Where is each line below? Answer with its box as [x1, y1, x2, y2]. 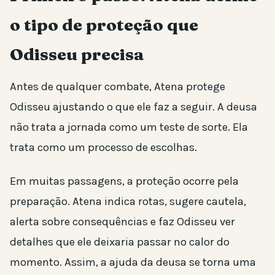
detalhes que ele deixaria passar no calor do [10, 234, 230, 249]
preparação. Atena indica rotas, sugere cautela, [10, 194, 246, 208]
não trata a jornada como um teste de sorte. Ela [10, 120, 248, 134]
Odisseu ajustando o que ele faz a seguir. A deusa [10, 99, 257, 114]
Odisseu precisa [10, 44, 144, 64]
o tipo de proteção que [10, 14, 198, 35]
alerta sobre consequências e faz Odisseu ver [10, 214, 235, 228]
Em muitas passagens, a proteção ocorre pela [10, 174, 239, 188]
